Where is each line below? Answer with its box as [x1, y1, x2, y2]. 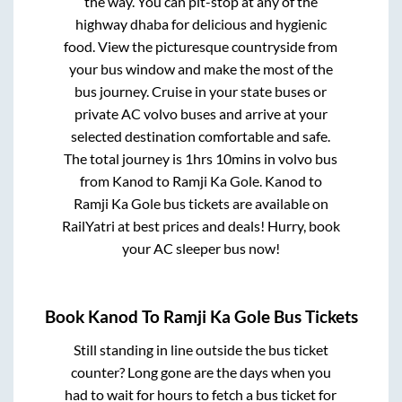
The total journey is [64, 150, 186, 168]
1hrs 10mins [185, 150, 262, 168]
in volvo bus [261, 150, 338, 168]
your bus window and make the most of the [68, 60, 333, 78]
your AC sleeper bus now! [121, 240, 280, 258]
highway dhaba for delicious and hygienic [74, 15, 327, 33]
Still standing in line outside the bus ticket [73, 340, 328, 358]
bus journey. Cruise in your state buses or [74, 83, 328, 100]
